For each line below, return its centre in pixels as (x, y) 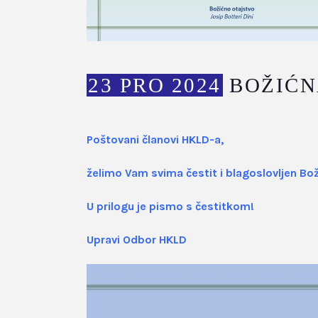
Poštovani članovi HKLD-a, (155, 139)
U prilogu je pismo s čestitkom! (170, 206)
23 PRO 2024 (155, 85)
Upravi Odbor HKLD (137, 239)
